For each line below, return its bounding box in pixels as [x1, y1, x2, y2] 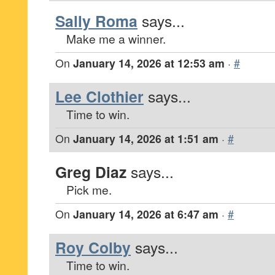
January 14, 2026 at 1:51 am [73, 131, 219, 146]
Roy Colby [55, 236, 131, 258]
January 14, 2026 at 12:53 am [73, 55, 225, 71]
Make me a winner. [66, 30, 166, 47]
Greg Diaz [55, 161, 126, 183]
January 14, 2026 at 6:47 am [73, 206, 219, 222]
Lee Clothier [55, 85, 144, 107]
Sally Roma [55, 10, 137, 32]
